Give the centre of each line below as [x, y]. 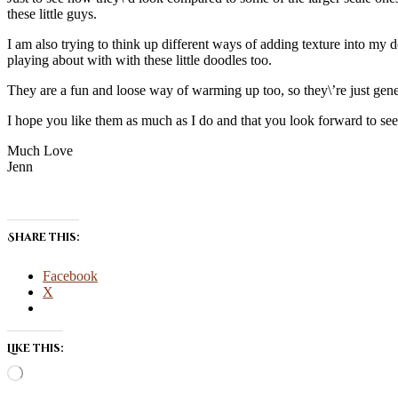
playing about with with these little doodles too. [139, 60]
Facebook [70, 275]
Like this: [35, 348]
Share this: [43, 237]
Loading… [46, 371]
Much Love [40, 150]
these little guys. [52, 13]
